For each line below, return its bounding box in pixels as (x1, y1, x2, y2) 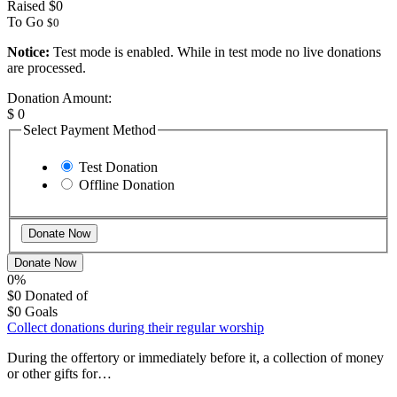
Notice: (7, 44, 50, 60)
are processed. (7, 60, 86, 76)
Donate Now (14, 256, 76, 270)
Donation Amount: (7, 90, 112, 106)
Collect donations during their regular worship (7, 320, 264, 336)
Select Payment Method (23, 122, 156, 138)
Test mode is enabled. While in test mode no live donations (50, 44, 381, 60)
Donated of (25, 288, 88, 304)
